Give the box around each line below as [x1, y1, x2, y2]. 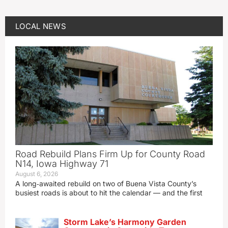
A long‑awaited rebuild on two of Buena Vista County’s [15, 179, 196, 188]
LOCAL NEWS [15, 21, 66, 32]
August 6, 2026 [15, 170, 58, 178]
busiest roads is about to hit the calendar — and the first [15, 188, 203, 197]
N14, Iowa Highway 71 [15, 158, 108, 169]
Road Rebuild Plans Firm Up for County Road [15, 149, 205, 160]
